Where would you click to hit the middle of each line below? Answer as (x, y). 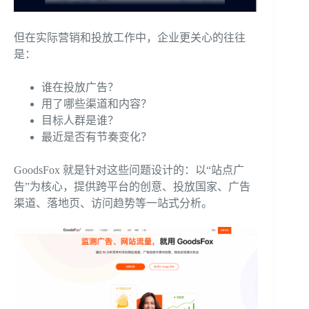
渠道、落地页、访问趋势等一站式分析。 (113, 203)
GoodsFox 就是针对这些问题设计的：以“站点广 (129, 170)
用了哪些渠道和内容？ (97, 103)
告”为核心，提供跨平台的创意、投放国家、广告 (132, 186)
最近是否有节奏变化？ (97, 137)
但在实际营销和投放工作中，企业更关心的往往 (130, 37)
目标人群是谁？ (80, 120)
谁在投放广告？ (80, 87)
